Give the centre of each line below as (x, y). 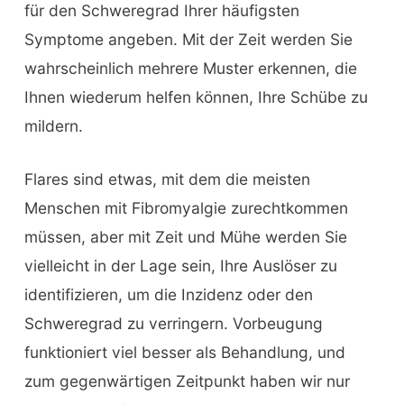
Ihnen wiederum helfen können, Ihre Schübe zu (196, 96)
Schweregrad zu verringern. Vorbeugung (173, 324)
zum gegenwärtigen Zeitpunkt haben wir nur (187, 381)
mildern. (53, 125)
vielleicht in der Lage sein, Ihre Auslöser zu (180, 266)
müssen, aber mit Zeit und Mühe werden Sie (185, 237)
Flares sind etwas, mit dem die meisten (167, 179)
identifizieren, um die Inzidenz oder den (168, 295)
